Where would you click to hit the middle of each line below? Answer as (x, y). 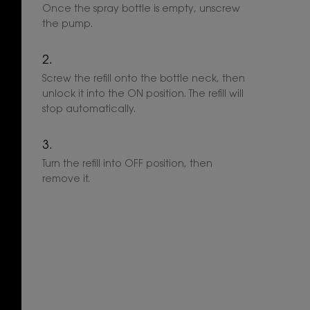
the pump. (67, 25)
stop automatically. (89, 110)
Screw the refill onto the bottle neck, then (144, 79)
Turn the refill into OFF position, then (127, 164)
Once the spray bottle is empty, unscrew (141, 9)
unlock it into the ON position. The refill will (143, 94)
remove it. (66, 180)
